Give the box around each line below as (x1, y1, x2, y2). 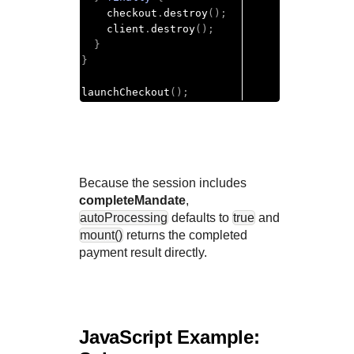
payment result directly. (79, 246, 207, 259)
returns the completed (123, 228, 247, 242)
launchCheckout (81, 86, 170, 98)
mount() (80, 228, 122, 242)
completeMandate (79, 194, 186, 207)
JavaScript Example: (79, 326, 260, 348)
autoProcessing (80, 211, 168, 224)
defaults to (168, 211, 232, 224)
